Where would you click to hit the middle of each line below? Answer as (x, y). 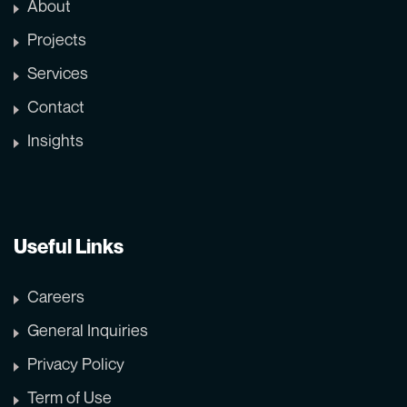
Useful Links (69, 246)
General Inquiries (88, 329)
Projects (57, 39)
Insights (55, 139)
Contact (56, 106)
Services (58, 72)
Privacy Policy (76, 363)
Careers (56, 296)
